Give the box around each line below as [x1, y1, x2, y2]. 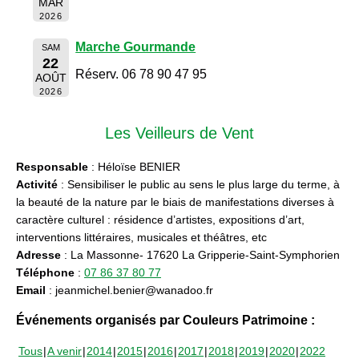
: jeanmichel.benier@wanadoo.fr [46, 283, 213, 296]
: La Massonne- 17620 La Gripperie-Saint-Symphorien [61, 248, 340, 261]
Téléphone [16, 265, 75, 279]
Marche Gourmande [75, 40, 196, 54]
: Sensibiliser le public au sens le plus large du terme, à [58, 177, 340, 191]
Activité [16, 177, 58, 191]
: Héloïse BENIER [88, 159, 180, 173]
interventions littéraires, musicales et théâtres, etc [16, 230, 267, 244]
